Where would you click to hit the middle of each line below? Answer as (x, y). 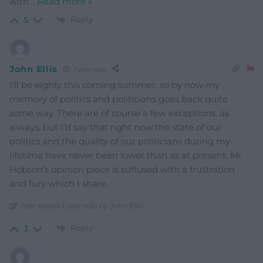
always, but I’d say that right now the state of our (115, 127)
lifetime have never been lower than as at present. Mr (126, 156)
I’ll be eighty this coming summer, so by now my (114, 85)
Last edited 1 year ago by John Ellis (82, 206)
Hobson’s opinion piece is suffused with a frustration (122, 170)
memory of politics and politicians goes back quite (119, 99)
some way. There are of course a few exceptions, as (119, 113)
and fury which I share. (59, 184)
